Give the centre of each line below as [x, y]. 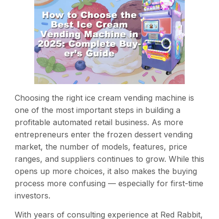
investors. [33, 195]
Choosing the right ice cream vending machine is [104, 98]
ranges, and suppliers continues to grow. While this [109, 159]
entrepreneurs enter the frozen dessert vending [104, 134]
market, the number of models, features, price [101, 146]
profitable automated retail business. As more [99, 122]
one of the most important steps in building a [98, 110]
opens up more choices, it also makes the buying [106, 171]
